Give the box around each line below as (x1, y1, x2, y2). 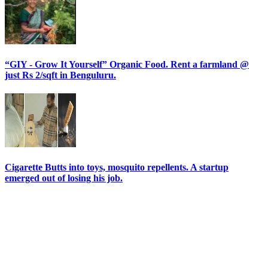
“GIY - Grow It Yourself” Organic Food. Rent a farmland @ (5, 59, 249, 69)
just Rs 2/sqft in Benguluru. (5, 69, 116, 80)
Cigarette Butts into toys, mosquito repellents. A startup (5, 162, 229, 173)
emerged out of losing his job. (5, 173, 123, 184)
